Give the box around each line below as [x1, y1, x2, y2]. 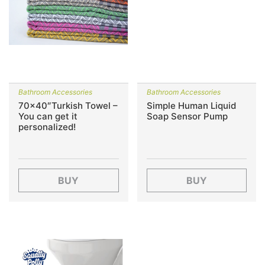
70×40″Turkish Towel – [18, 100, 118, 111]
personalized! [18, 121, 76, 132]
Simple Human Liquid [146, 100, 236, 111]
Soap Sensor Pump [146, 111, 228, 122]
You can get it [18, 111, 77, 122]
